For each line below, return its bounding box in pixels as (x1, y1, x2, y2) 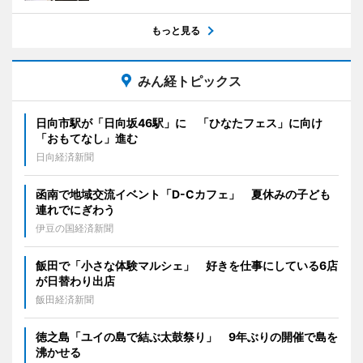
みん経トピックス (138, 73, 241, 90)
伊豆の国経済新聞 (36, 222, 113, 235)
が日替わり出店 (36, 274, 115, 288)
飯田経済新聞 (36, 293, 94, 306)
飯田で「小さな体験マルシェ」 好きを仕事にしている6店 (36, 258, 338, 273)
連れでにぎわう (36, 203, 115, 217)
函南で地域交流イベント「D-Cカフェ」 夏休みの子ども (36, 187, 331, 202)
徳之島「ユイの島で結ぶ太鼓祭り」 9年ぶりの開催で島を (36, 330, 338, 344)
